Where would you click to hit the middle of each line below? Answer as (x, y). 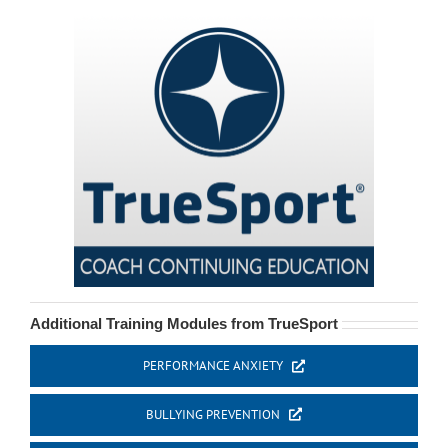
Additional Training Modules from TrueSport (183, 324)
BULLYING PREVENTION (212, 414)
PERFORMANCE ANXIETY (212, 366)
